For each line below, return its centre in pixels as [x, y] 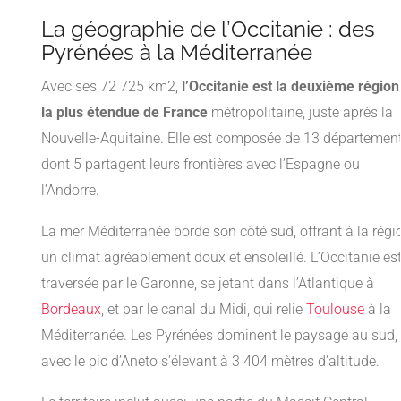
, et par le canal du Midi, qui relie [204, 310]
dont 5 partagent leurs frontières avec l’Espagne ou [200, 165]
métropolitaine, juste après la [300, 113]
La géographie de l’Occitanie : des [208, 30]
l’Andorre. [70, 191]
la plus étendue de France [124, 113]
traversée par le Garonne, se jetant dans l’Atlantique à [208, 284]
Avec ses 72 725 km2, [111, 87]
